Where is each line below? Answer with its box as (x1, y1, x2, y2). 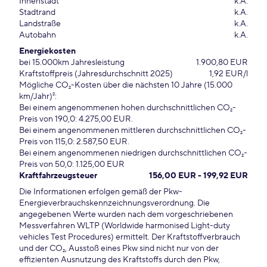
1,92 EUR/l (209, 69, 248, 79)
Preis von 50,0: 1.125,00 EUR (19, 159, 125, 170)
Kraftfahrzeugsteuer (19, 170, 97, 181)
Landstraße (19, 18, 61, 29)
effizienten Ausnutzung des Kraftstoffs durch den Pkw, (19, 254, 220, 265)
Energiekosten (19, 46, 76, 57)
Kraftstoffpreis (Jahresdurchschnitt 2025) (19, 69, 173, 79)
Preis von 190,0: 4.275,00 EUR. (19, 114, 133, 125)
